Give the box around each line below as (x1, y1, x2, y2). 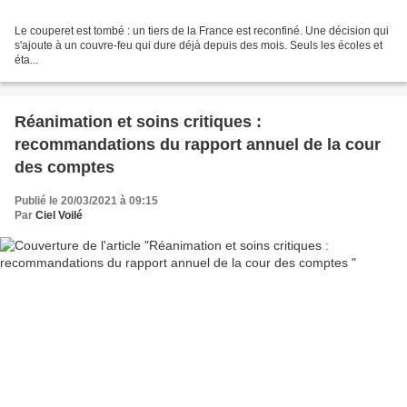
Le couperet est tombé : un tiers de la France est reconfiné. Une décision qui (15, 25, 389, 38)
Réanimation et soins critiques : (15, 113, 262, 132)
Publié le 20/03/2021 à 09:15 (15, 194, 158, 208)
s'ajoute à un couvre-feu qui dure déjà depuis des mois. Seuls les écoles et (15, 39, 382, 53)
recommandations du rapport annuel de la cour (15, 135, 381, 154)
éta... (15, 54, 38, 67)
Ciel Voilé (35, 209, 83, 223)
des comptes (15, 158, 114, 177)
